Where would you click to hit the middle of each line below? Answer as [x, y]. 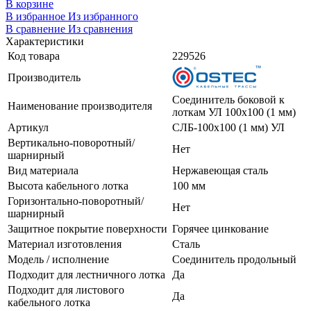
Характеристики [45, 41]
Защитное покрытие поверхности [87, 228]
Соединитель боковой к [228, 99]
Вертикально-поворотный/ [71, 142]
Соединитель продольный [234, 259]
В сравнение [37, 28]
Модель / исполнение [58, 259]
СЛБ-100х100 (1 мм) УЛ [228, 127]
